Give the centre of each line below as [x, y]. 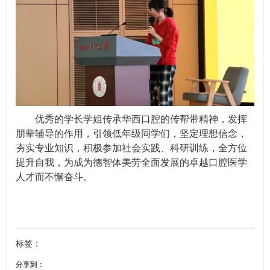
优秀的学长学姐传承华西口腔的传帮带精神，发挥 [141, 119]
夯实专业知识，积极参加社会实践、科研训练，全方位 [131, 148]
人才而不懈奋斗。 [54, 177]
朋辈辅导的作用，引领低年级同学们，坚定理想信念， [131, 134]
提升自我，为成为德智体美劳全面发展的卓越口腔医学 [131, 163]
